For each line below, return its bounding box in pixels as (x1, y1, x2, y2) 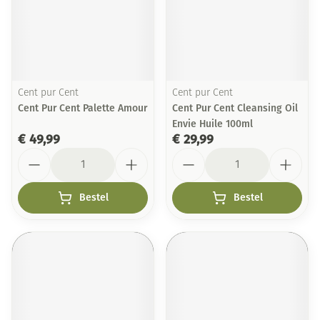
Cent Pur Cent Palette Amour (18, 102, 147, 114)
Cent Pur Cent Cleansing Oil (172, 102, 298, 114)
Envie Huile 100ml (172, 118, 253, 130)
